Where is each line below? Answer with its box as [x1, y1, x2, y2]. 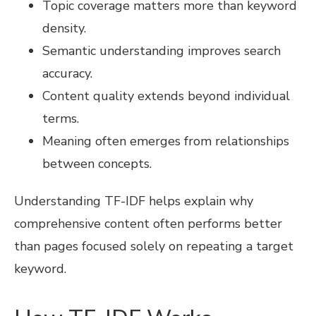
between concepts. [42, 155, 152, 173]
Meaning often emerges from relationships [42, 133, 289, 150]
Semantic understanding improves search [42, 42, 281, 60]
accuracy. [42, 65, 92, 83]
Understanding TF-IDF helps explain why [14, 193, 253, 210]
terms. [42, 110, 79, 128]
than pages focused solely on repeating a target [14, 238, 293, 255]
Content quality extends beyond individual [42, 87, 290, 105]
